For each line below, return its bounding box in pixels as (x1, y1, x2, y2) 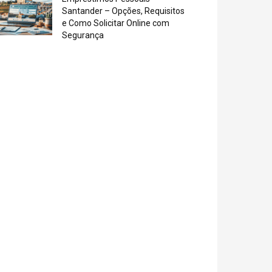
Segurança (62, 30, 104, 40)
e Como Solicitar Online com (62, 18, 169, 28)
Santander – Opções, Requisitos (62, 6, 185, 16)
